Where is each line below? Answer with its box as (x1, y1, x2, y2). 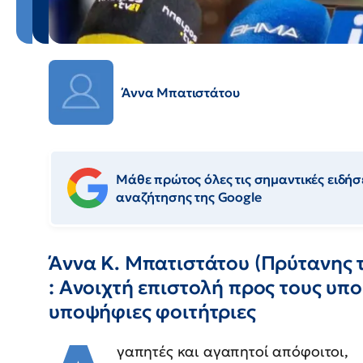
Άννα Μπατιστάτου (122, 84, 240, 101)
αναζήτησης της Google (116, 189, 262, 206)
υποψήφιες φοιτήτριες (49, 300, 256, 325)
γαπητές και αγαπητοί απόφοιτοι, (116, 342, 348, 361)
